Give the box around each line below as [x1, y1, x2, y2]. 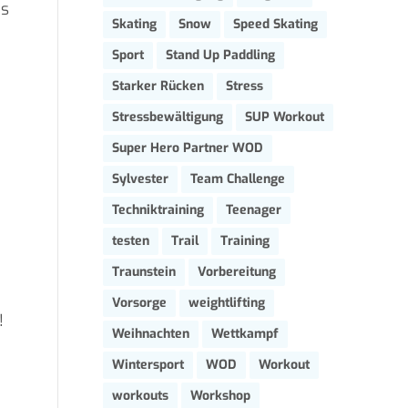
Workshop [190, 387, 250, 404]
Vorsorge [112, 294, 167, 311]
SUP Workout [245, 108, 324, 126]
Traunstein [112, 263, 176, 280]
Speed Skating [233, 15, 318, 33]
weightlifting [189, 294, 265, 311]
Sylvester [112, 170, 168, 188]
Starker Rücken [112, 77, 204, 95]
